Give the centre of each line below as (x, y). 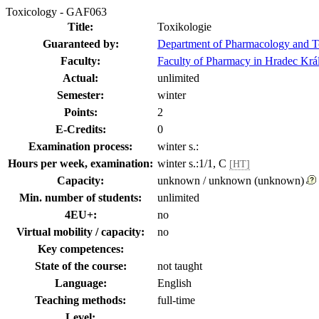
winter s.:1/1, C (193, 163)
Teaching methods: (80, 300)
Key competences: (80, 249)
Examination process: (80, 146)
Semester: (80, 95)
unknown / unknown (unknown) (231, 181)
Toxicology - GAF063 (56, 12)
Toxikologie (184, 27)
